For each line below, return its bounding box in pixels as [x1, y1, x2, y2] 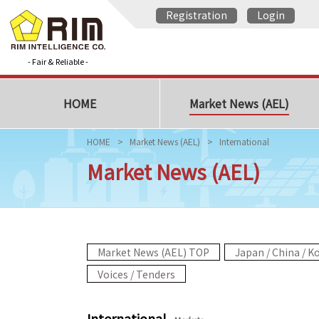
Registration [166, 8, 227, 22]
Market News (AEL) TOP [98, 245, 209, 260]
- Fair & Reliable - [27, 56, 88, 68]
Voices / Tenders [98, 266, 175, 281]
